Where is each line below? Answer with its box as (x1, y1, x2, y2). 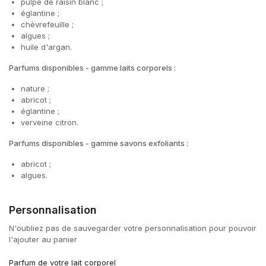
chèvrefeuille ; (21, 20, 76, 29)
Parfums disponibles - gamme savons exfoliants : (9, 138, 190, 148)
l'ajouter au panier (9, 235, 77, 244)
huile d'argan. (21, 42, 74, 52)
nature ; (21, 84, 52, 93)
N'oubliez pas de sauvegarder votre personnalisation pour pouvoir (9, 223, 256, 233)
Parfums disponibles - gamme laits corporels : (9, 63, 178, 72)
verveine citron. (21, 118, 81, 127)
